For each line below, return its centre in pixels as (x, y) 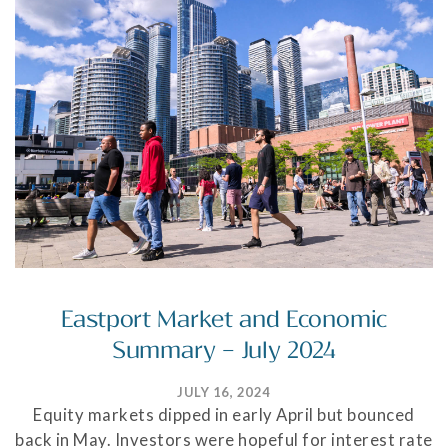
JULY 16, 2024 (224, 392)
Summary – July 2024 (224, 351)
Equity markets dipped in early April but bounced (224, 415)
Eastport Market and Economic (224, 320)
